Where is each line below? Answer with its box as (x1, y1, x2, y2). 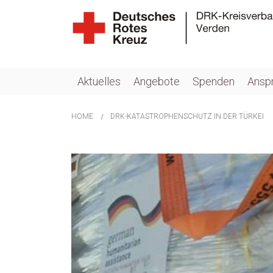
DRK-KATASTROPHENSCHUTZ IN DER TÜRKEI (110, 112, 264, 121)
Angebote (133, 75, 180, 88)
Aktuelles (77, 75, 121, 88)
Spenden (193, 75, 235, 88)
